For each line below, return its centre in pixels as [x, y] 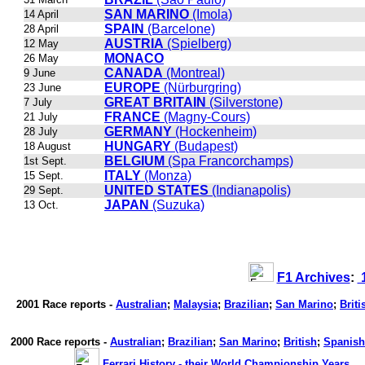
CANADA [134, 73]
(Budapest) [204, 146]
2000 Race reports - [60, 342]
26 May [41, 58]
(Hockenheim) [214, 132]
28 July [41, 132]
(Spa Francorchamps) [229, 161]
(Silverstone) [244, 102]
